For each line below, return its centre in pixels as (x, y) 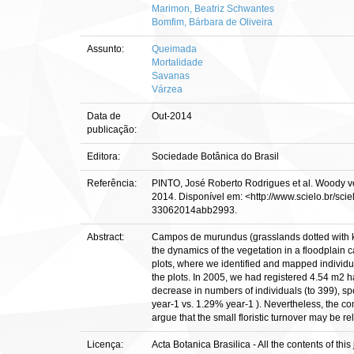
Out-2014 (172, 116)
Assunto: (107, 49)
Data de (104, 116)
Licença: (106, 345)
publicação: (113, 130)
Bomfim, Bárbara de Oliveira (212, 22)
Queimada (174, 49)
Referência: (113, 183)
